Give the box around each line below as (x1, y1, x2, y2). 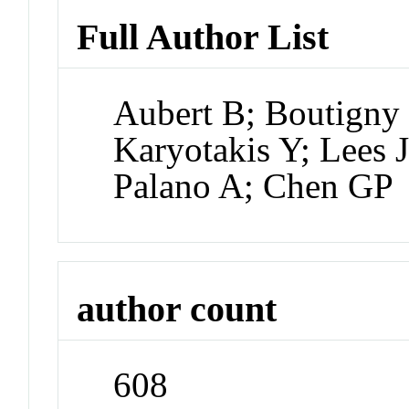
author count (77, 288, 278, 330)
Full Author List (77, 16, 330, 58)
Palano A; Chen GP (113, 165, 394, 205)
